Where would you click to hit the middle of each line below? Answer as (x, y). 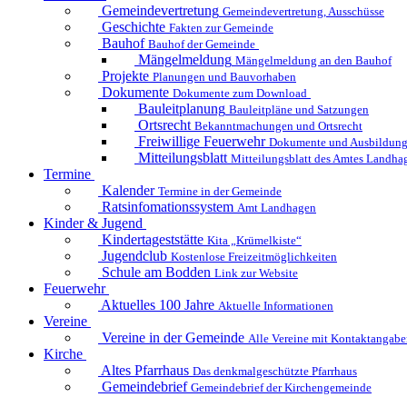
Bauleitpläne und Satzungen (299, 109)
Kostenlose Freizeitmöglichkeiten (254, 256)
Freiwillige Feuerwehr (202, 141)
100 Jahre (189, 304)
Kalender (128, 190)
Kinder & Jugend (93, 223)
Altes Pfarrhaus (145, 370)
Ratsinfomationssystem (168, 206)
